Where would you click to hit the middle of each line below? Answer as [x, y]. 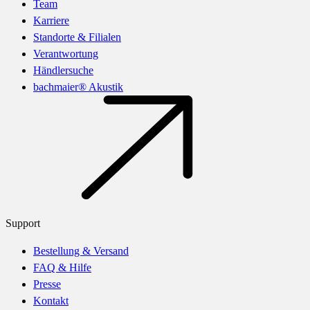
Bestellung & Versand [81, 250]
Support [23, 223]
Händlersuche [63, 70]
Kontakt [51, 300]
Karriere [51, 20]
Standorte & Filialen [77, 37]
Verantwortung [66, 53]
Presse [47, 284]
